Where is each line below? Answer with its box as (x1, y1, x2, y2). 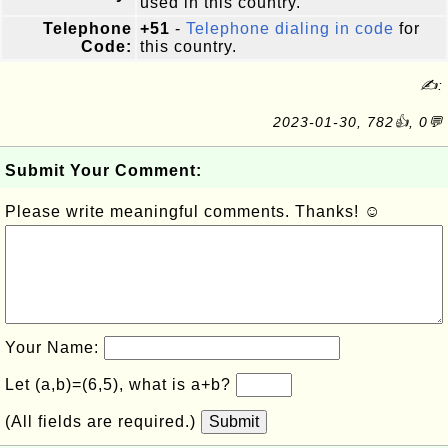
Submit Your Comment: (5, 162, 202, 179)
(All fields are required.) (5, 413, 201, 430)
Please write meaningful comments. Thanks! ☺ (5, 203, 381, 220)
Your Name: (5, 339, 104, 356)
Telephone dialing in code (186, 20, 394, 37)
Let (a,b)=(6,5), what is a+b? (5, 376, 236, 393)
